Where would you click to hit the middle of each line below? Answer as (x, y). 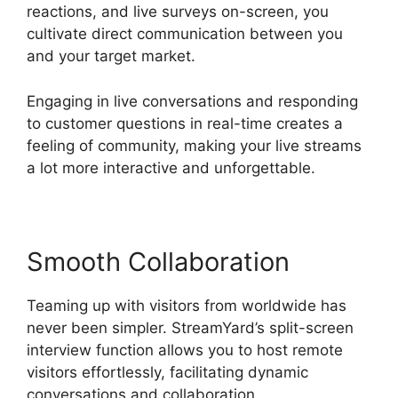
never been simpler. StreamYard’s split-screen (190, 327)
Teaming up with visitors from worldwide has (187, 305)
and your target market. (111, 56)
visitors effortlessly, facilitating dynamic (167, 372)
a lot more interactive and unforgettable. (171, 167)
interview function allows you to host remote (185, 350)
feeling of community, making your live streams (194, 145)
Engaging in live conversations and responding (192, 101)
